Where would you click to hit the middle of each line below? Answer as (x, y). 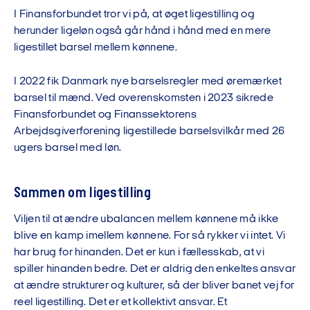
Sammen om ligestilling (83, 193)
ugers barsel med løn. (68, 148)
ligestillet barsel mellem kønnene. (95, 48)
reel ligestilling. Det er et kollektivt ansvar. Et (121, 302)
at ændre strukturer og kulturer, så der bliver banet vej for (154, 286)
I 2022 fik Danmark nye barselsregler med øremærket (148, 82)
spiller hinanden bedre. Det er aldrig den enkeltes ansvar (155, 269)
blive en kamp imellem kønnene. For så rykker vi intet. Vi (150, 236)
